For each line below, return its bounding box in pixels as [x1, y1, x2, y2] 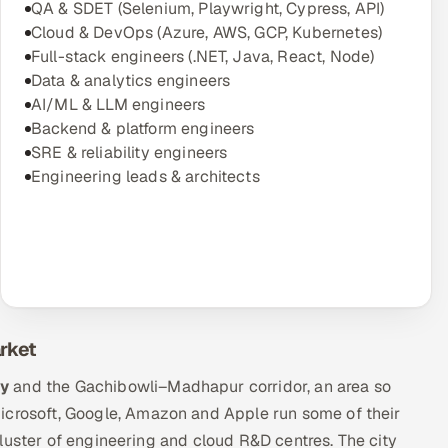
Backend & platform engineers [31, 118, 255, 139]
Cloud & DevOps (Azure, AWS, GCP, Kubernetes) [31, 22, 383, 43]
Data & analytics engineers [31, 70, 231, 91]
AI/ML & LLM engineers [31, 94, 206, 115]
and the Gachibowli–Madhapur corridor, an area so [9, 376, 391, 397]
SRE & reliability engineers [31, 142, 228, 163]
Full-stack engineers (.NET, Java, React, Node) [31, 46, 375, 67]
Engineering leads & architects [31, 166, 260, 187]
